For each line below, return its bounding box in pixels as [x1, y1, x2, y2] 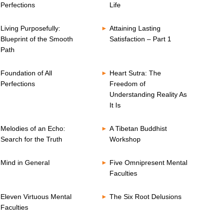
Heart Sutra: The [109, 69, 161, 77]
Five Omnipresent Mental [109, 159, 187, 166]
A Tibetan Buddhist [109, 125, 167, 132]
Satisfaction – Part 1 [109, 35, 171, 43]
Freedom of [109, 80, 145, 88]
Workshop [109, 135, 141, 143]
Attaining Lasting [109, 24, 161, 32]
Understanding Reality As [109, 91, 187, 98]
